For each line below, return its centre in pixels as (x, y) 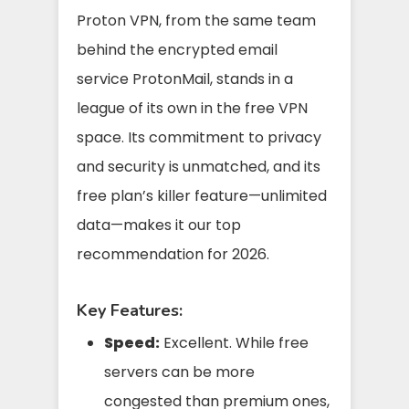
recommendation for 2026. (173, 254)
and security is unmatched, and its (199, 166)
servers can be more (179, 372)
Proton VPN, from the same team (196, 20)
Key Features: (130, 310)
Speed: (132, 342)
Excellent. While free (234, 342)
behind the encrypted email (177, 49)
